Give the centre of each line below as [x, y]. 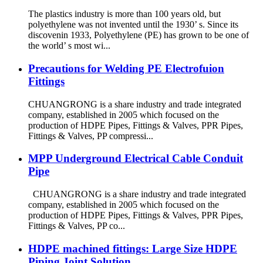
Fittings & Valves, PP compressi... [91, 136]
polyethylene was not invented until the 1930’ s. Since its [133, 25]
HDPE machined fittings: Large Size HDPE [133, 248]
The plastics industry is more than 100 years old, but [124, 14]
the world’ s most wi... [69, 46]
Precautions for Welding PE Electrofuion [126, 68]
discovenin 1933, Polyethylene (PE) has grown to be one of [139, 35]
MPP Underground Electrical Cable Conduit [136, 159]
